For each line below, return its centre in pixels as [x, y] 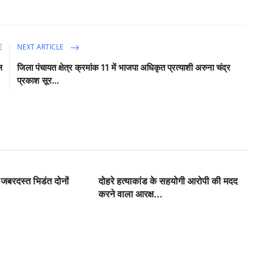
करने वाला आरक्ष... [131, 194]
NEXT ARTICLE [42, 47]
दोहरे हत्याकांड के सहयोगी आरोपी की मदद [168, 181]
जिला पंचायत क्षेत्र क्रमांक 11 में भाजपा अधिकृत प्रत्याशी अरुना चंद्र [124, 67]
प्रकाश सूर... [38, 80]
